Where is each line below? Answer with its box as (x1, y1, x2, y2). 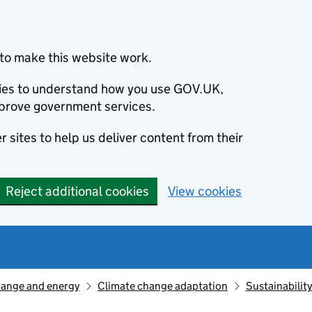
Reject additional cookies (6, 183, 149, 199)
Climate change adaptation (97, 279, 228, 292)
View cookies (168, 183, 242, 199)
